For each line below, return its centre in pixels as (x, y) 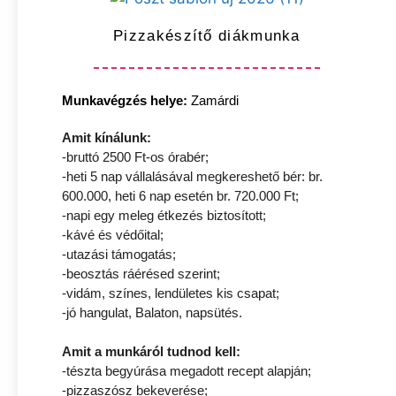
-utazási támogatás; (119, 254)
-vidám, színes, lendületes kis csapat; (171, 293)
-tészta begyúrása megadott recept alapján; (187, 371)
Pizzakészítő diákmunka (207, 35)
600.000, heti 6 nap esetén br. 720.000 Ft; (180, 195)
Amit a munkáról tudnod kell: (151, 351)
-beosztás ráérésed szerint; (141, 273)
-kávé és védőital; (113, 234)
